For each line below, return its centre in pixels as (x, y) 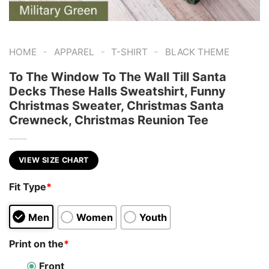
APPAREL (74, 52)
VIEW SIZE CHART (54, 160)
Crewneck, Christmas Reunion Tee (109, 120)
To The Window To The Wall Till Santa (118, 77)
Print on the (36, 244)
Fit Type (28, 186)
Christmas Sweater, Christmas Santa (116, 106)
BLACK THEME (197, 52)
